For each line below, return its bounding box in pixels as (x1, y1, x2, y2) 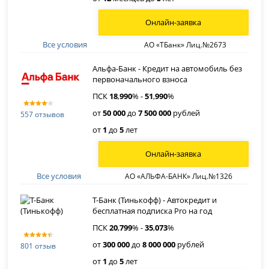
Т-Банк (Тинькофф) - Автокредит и (92, 195, 217, 205)
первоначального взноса (92, 74, 188, 85)
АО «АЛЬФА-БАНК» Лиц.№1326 (125, 171, 233, 181)
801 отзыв (20, 240, 56, 251)
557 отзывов (20, 109, 65, 119)
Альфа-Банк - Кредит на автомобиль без (92, 63, 243, 74)
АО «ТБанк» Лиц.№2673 (144, 39, 226, 50)
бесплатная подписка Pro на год (92, 205, 213, 216)
